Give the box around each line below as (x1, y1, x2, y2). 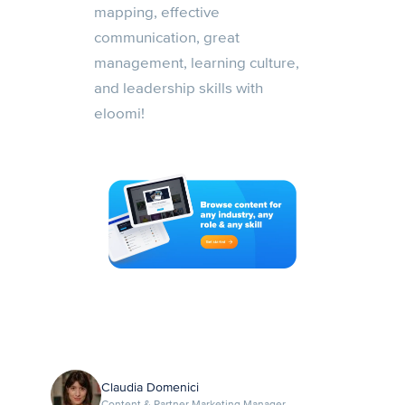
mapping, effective (94, 3, 220, 23)
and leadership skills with (94, 79, 263, 99)
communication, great (94, 28, 240, 48)
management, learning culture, (94, 53, 299, 73)
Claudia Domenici (101, 379, 199, 395)
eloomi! (94, 104, 145, 124)
